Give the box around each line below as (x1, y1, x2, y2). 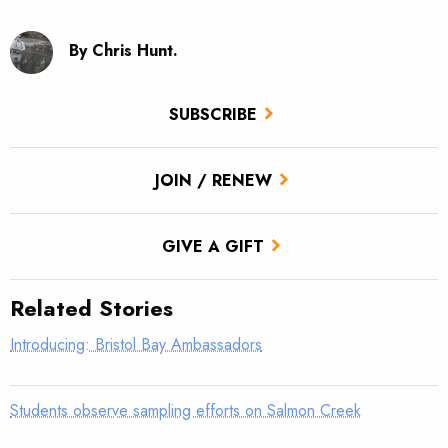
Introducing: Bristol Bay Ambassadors (10, 333, 262, 357)
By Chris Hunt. (69, 39, 179, 63)
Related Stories (10, 292, 173, 325)
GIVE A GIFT (162, 234, 264, 258)
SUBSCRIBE (169, 102, 257, 126)
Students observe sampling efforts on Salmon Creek (10, 399, 361, 423)
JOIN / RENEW (154, 168, 272, 192)
